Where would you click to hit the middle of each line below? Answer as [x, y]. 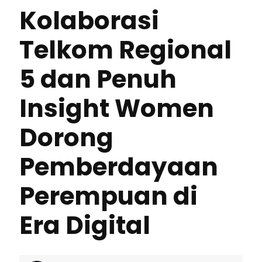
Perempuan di [108, 196]
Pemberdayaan [119, 167]
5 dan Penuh [98, 79]
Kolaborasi [89, 20]
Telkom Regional [125, 50]
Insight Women [117, 108]
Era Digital [85, 225]
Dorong [66, 137]
